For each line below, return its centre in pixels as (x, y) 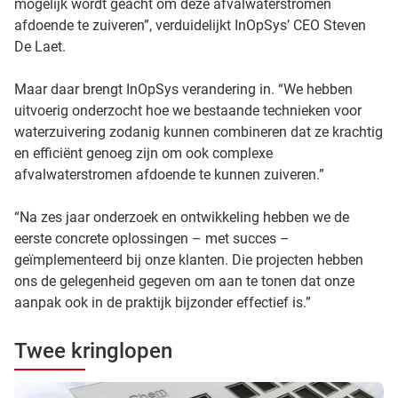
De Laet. (40, 47)
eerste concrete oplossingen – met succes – (152, 239)
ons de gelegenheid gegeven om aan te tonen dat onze (184, 281)
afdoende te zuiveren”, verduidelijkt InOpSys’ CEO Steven (190, 25)
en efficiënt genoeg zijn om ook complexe (143, 153)
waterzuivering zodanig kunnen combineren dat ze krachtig (199, 132)
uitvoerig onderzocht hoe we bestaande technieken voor (188, 111)
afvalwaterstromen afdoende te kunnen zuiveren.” (169, 175)
